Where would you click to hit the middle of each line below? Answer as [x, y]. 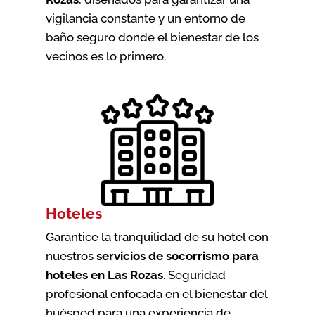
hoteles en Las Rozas [104, 275]
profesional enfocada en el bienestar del [156, 294]
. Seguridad [194, 275]
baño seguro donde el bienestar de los [152, 38]
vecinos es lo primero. [105, 57]
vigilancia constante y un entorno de [145, 19]
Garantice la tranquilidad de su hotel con [157, 237]
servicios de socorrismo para [177, 256]
